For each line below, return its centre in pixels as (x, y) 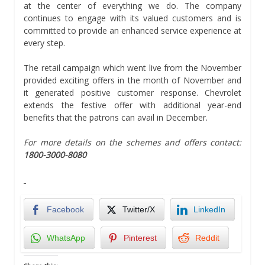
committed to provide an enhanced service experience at (132, 30)
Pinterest (140, 237)
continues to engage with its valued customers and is (132, 18)
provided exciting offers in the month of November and (132, 80)
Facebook (65, 209)
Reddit (207, 237)
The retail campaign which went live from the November (132, 67)
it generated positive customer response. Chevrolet (132, 92)
